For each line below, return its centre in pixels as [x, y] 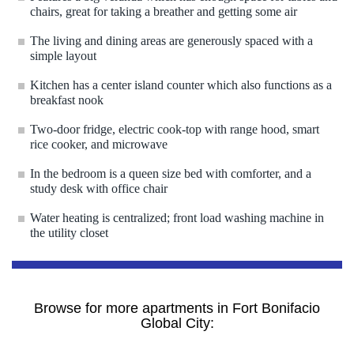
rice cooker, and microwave [99, 149]
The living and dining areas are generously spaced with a [171, 41]
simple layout [63, 61]
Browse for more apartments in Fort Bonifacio [177, 309]
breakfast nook [67, 105]
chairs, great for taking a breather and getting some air [164, 17]
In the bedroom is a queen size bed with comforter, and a [171, 174]
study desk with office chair [99, 194]
